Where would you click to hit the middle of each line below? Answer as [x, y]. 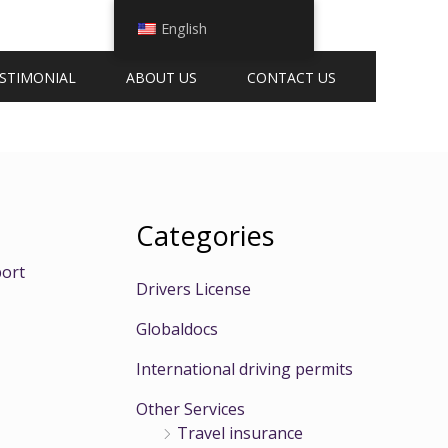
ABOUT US [161, 77]
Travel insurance [240, 433]
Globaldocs [177, 329]
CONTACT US [291, 77]
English [183, 28]
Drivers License [193, 289]
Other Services [190, 409]
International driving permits [244, 369]
